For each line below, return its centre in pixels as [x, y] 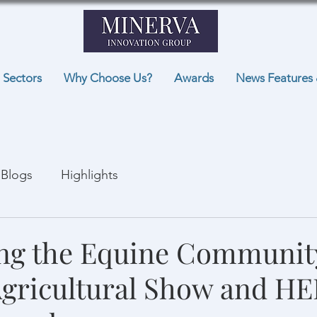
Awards [194, 78]
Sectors [22, 78]
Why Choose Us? [108, 78]
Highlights [90, 174]
